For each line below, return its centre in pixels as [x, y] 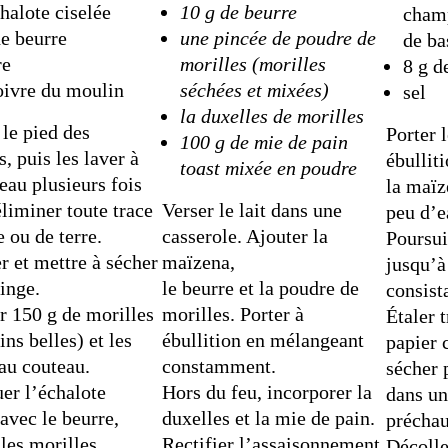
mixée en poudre [290, 168]
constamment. [219, 366]
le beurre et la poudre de [261, 288]
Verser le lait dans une [252, 210]
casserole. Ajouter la [245, 236]
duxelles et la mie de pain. [269, 418]
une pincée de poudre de [277, 38]
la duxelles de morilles [271, 116]
